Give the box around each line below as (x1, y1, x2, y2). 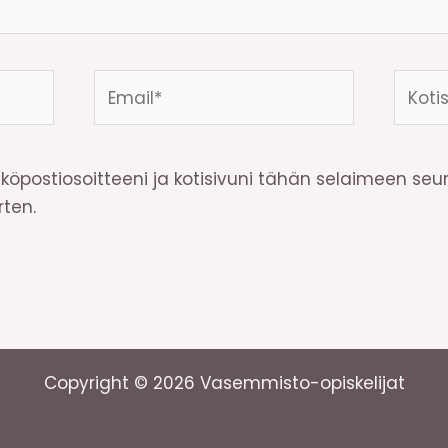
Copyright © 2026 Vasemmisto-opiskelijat (43, 370, 405, 395)
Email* (92, 70, 147, 95)
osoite (392, 98, 446, 123)
